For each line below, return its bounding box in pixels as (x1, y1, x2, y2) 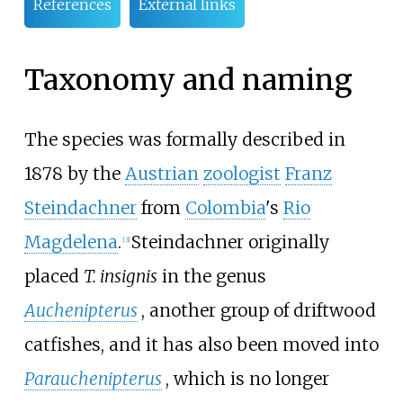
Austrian (124, 162, 199, 184)
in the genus (157, 264, 266, 287)
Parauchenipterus (23, 367, 162, 390)
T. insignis (83, 264, 157, 287)
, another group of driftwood (140, 299, 376, 321)
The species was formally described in (23, 128, 345, 150)
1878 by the (23, 162, 125, 184)
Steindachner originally (130, 230, 329, 253)
